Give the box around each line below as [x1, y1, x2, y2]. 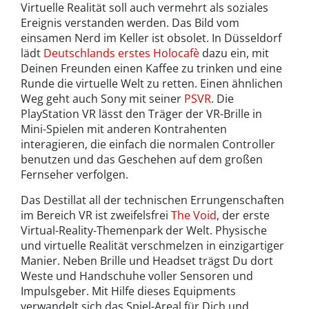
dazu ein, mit [199, 46, 269, 61]
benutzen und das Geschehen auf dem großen [21, 152, 263, 168]
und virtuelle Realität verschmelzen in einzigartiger [21, 238, 284, 254]
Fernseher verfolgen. [21, 167, 128, 183]
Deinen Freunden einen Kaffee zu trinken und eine [21, 61, 282, 77]
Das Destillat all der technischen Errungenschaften [21, 192, 284, 208]
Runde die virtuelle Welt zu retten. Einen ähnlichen [21, 76, 283, 92]
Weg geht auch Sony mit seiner [21, 91, 184, 107]
